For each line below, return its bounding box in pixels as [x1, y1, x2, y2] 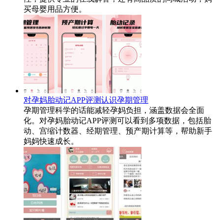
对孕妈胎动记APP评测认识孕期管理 [24, 95, 148, 104]
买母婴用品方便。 [24, 4, 86, 13]
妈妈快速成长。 [24, 137, 79, 145]
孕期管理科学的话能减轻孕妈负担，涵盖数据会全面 [24, 106, 204, 114]
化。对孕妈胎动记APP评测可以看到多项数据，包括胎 [24, 116, 211, 125]
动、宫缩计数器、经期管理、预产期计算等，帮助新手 [24, 126, 212, 135]
